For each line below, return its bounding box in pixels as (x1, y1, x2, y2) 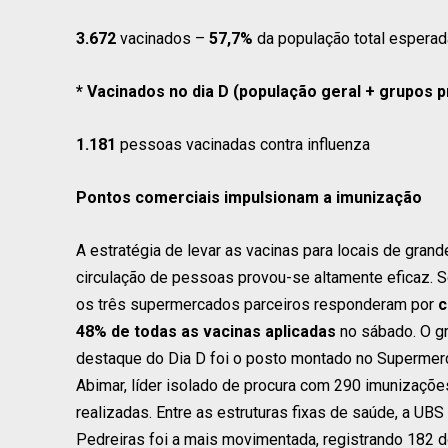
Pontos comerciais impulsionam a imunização (76, 187, 422, 207)
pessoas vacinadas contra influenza (116, 134, 370, 154)
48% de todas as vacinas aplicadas (76, 321, 336, 341)
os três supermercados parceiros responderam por (76, 294, 438, 314)
